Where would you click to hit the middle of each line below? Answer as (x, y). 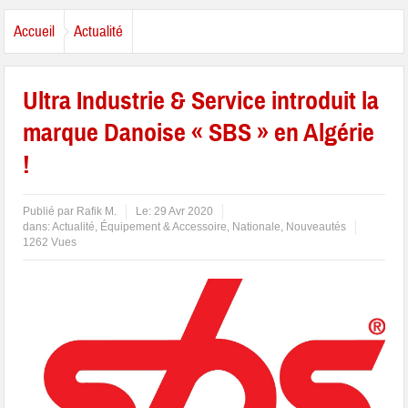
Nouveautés (316, 227)
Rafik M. (97, 211)
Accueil (35, 31)
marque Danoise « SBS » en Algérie (199, 133)
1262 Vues (50, 242)
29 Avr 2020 (184, 211)
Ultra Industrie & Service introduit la (201, 101)
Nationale (257, 227)
